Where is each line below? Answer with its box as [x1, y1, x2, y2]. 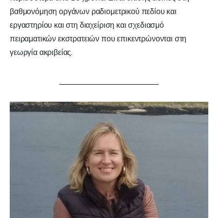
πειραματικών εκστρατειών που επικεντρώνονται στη [10, 34, 187, 45]
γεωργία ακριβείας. [10, 47, 73, 58]
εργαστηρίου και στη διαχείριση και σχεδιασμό [10, 20, 164, 31]
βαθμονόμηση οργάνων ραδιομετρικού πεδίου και [10, 6, 177, 18]
